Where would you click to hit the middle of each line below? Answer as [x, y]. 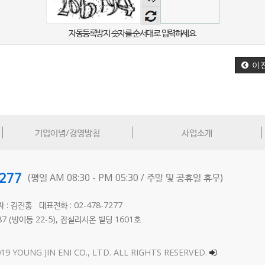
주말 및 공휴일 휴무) [185, 177]
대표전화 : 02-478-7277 [81, 205]
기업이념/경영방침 [67, 132]
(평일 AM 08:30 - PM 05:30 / [88, 177]
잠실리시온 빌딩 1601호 [100, 219]
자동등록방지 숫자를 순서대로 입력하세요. [132, 32]
